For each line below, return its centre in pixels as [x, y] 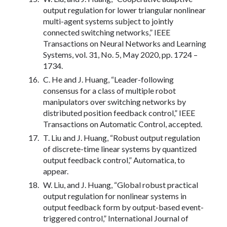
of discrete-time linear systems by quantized [120, 148]
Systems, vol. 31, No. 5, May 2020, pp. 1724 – [120, 54]
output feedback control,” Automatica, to [114, 160]
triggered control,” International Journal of [116, 218]
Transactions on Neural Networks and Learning [125, 43]
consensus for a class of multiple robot [109, 90]
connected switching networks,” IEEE [107, 32]
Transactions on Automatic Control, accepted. [123, 124]
